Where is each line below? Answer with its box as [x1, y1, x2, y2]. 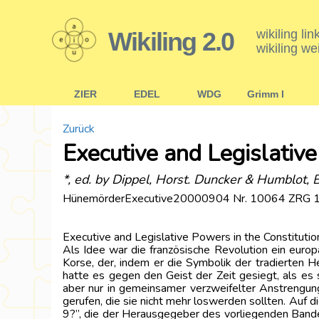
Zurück [63, 121, 95, 137]
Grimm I [247, 88, 284, 100]
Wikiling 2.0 [108, 26, 234, 56]
